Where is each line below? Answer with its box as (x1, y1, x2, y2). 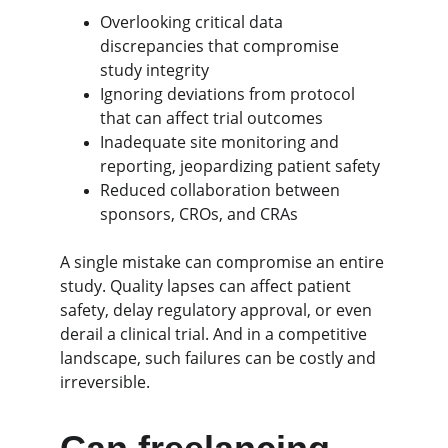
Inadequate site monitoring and (100, 131, 343, 153)
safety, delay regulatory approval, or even (60, 299, 376, 321)
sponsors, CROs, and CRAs (100, 203, 298, 225)
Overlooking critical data (100, 11, 287, 33)
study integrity (100, 59, 209, 81)
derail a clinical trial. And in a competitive (60, 323, 371, 345)
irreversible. (60, 371, 150, 393)
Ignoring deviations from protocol (100, 83, 359, 105)
